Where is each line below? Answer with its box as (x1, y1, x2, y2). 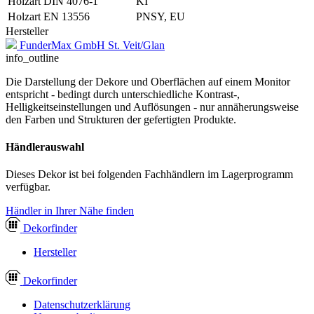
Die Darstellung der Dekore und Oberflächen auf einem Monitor (6, 75, 290, 88)
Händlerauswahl (6, 141, 84, 153)
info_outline (6, 51, 59, 64)
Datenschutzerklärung (34, 299, 130, 311)
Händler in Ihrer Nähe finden (6, 205, 134, 217)
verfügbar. (6, 181, 50, 193)
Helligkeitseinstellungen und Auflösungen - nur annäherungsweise (6, 100, 299, 113)
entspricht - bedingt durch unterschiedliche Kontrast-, (6, 88, 240, 100)
